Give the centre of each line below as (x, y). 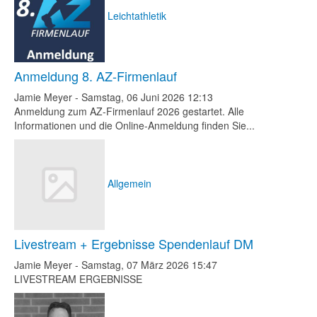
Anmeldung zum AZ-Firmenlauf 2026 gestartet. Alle (129, 111)
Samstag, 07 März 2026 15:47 (149, 265)
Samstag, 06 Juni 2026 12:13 (147, 97)
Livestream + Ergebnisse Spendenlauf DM (134, 243)
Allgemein (129, 183)
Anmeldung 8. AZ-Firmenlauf (96, 76)
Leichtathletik (137, 15)
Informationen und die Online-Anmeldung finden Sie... (134, 125)
